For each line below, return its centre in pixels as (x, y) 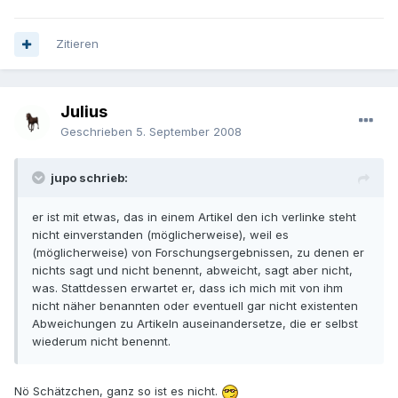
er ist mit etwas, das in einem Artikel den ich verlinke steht (194, 217)
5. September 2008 (189, 132)
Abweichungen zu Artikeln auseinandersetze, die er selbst (195, 324)
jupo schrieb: (89, 178)
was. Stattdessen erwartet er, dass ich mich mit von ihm (187, 288)
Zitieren (77, 44)
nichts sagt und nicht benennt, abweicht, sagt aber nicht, (192, 271)
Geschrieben (98, 132)
